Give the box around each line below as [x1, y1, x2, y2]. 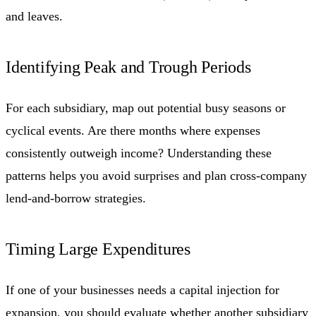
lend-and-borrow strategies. [6, 191, 146, 206]
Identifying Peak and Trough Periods [6, 58, 251, 77]
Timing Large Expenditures [6, 240, 190, 259]
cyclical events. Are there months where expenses [6, 123, 260, 138]
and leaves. [6, 9, 63, 24]
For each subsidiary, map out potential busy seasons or [6, 101, 286, 116]
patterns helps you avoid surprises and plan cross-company [6, 169, 307, 183]
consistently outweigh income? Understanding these [6, 146, 272, 161]
